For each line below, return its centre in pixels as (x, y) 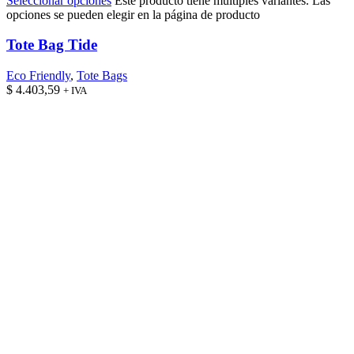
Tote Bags (102, 76)
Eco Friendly (38, 76)
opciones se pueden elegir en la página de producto (133, 14)
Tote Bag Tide (52, 45)
